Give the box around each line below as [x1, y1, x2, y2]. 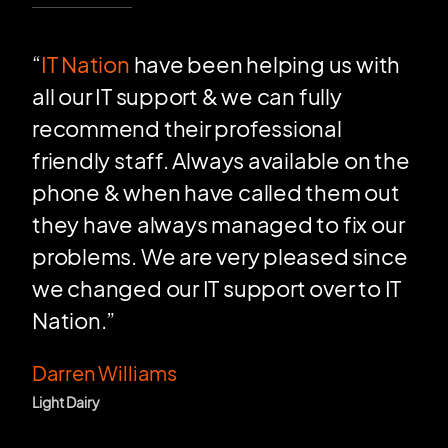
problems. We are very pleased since [31, 242, 408, 271]
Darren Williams [31, 360, 177, 386]
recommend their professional [31, 114, 342, 143]
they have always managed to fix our [31, 210, 405, 239]
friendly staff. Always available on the [31, 146, 410, 175]
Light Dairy [31, 393, 100, 412]
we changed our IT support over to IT [31, 274, 402, 303]
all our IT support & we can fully [31, 82, 342, 111]
